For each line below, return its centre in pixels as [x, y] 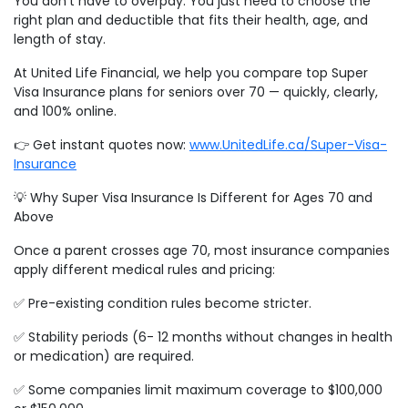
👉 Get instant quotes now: [102, 145]
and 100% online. [65, 112]
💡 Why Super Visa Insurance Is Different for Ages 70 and [193, 198]
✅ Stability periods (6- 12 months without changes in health [203, 337]
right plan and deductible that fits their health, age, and [191, 20]
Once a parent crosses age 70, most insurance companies [202, 251]
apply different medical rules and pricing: [144, 270]
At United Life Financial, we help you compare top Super [191, 73]
